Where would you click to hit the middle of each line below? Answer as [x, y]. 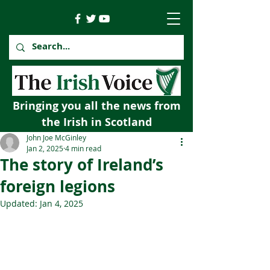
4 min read [83, 148]
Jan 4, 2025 [61, 203]
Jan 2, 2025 [45, 148]
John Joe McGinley [56, 137]
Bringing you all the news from [96, 106]
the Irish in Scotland [96, 122]
